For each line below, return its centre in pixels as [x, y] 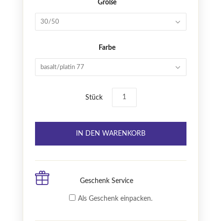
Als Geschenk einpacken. [115, 199]
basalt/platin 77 [62, 68]
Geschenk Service [107, 181]
